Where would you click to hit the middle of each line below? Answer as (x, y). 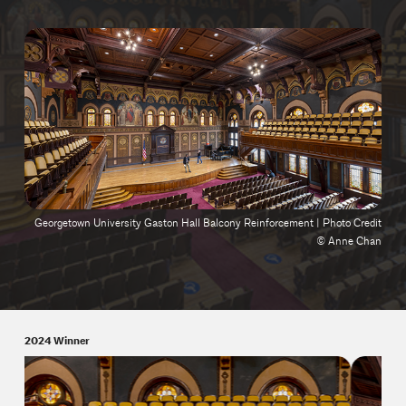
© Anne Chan (349, 241)
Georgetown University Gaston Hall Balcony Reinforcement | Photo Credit (208, 223)
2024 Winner (57, 340)
